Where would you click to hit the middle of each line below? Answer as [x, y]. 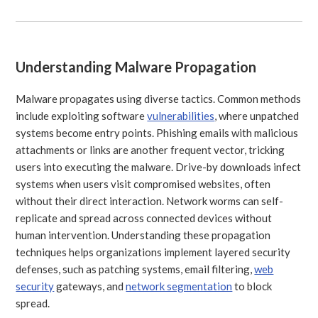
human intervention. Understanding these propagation [143, 235]
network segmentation [179, 286]
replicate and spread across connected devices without [144, 218]
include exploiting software [82, 115]
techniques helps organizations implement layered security [153, 252]
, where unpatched [257, 115]
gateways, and [90, 286]
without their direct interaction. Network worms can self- [150, 201]
